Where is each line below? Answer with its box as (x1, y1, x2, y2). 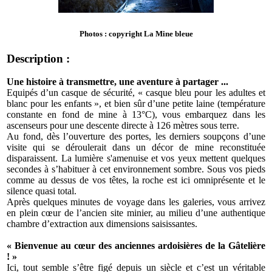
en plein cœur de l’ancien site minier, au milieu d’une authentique (7, 208, 265, 219)
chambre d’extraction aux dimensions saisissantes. (7, 219, 198, 229)
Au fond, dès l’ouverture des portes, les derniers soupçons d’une (7, 131, 265, 142)
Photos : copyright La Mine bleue (79, 29, 193, 38)
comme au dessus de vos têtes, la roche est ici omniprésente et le (7, 175, 265, 186)
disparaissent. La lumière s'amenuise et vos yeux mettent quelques (7, 153, 265, 164)
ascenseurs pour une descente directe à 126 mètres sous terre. (7, 120, 240, 131)
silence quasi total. (7, 186, 77, 197)
